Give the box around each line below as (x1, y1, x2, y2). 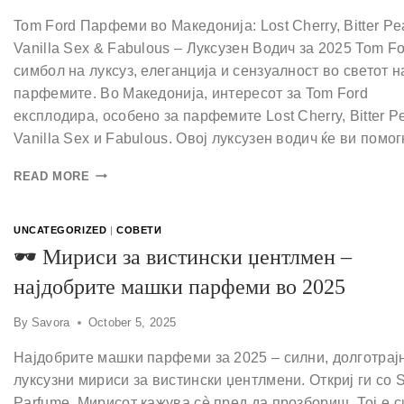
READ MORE (14, 169, 90, 183)
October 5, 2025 (87, 316, 177, 330)
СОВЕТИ (115, 224, 162, 235)
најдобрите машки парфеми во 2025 (14, 275, 345, 299)
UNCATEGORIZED (14, 224, 107, 235)
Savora (31, 316, 70, 330)
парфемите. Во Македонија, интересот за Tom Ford (14, 85, 369, 101)
